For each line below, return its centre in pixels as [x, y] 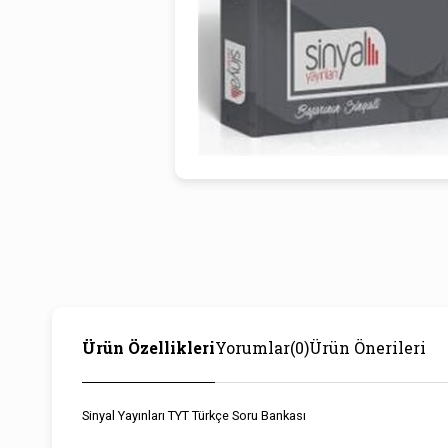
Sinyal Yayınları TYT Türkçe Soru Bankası [194, 415]
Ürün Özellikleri [148, 347]
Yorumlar [252, 347]
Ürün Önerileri [367, 347]
